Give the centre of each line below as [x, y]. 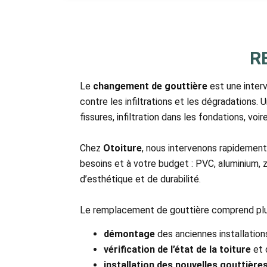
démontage [130, 234]
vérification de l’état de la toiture [178, 250]
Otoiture [123, 148]
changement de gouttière [150, 86]
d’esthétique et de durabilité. [141, 179]
